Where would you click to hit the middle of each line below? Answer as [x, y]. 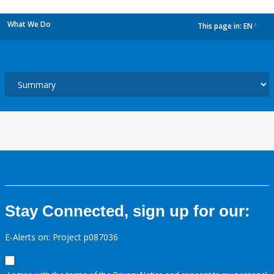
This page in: [220, 26]
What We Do [29, 24]
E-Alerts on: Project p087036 [61, 237]
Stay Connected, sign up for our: [128, 211]
